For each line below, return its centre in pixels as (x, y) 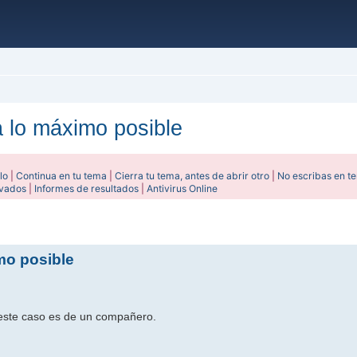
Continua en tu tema (62, 176)
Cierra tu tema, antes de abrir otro (192, 176)
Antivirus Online (182, 188)
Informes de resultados (87, 188)
